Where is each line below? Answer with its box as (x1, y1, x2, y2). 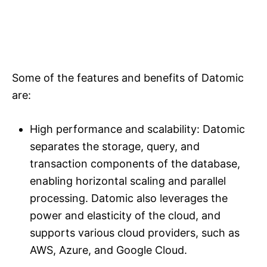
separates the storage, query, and (30, 140, 200, 153)
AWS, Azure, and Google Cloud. (30, 244, 187, 257)
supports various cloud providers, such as (30, 226, 240, 240)
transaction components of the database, (30, 157, 240, 170)
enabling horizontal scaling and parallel (30, 175, 226, 188)
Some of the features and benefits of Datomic (12, 72, 244, 85)
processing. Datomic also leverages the (30, 192, 228, 205)
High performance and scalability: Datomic (30, 123, 245, 136)
